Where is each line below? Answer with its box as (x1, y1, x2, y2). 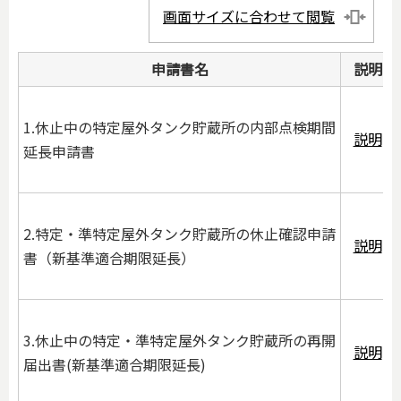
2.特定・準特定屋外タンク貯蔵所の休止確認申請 (23, 223, 336, 245)
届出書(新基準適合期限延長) (23, 354, 206, 376)
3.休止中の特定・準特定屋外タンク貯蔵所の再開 (23, 329, 336, 352)
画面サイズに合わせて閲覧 (163, 5, 335, 28)
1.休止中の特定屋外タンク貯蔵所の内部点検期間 (23, 116, 336, 139)
